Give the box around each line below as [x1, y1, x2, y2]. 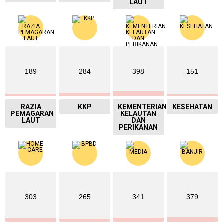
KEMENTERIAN [118, 103, 167, 111]
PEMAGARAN [10, 110, 54, 118]
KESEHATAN [172, 103, 212, 111]
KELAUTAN [120, 110, 156, 118]
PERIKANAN [119, 123, 158, 132]
